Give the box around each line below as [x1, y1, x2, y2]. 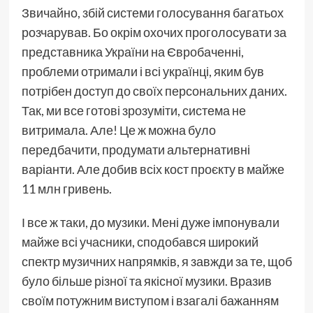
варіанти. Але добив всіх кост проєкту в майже [21, 161, 284, 177]
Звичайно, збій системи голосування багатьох [21, 5, 284, 21]
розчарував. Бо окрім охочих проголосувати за [21, 24, 286, 41]
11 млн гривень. [21, 181, 112, 197]
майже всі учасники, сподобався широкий [21, 234, 259, 250]
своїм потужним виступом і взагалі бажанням [21, 293, 279, 309]
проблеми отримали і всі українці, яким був [21, 64, 264, 80]
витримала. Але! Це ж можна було [21, 122, 216, 138]
